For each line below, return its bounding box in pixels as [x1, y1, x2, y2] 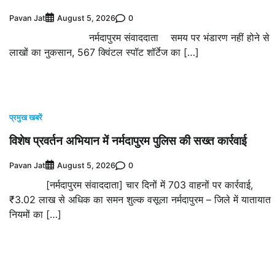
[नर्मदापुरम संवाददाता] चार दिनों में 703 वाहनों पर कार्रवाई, [9, 179, 253, 192]
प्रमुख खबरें [9, 113, 42, 123]
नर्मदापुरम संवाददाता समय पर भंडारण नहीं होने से [9, 31, 269, 44]
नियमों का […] [9, 208, 61, 221]
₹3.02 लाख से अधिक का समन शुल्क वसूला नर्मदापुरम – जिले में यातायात [9, 193, 271, 206]
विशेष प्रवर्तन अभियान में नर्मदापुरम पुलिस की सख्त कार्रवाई [9, 133, 247, 149]
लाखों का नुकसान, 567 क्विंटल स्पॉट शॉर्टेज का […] [9, 46, 199, 59]
